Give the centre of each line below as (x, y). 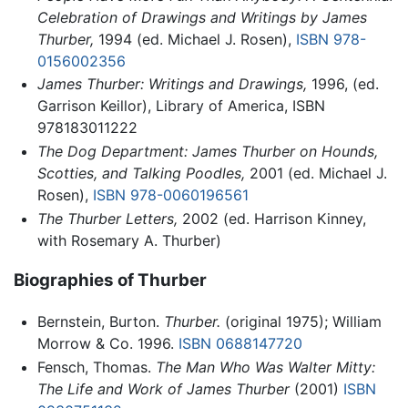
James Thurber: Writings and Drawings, (172, 84)
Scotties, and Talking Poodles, (141, 173)
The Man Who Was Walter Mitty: (265, 367)
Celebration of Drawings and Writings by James (202, 17)
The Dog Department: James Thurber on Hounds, (207, 152)
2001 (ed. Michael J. (316, 173)
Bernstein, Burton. (100, 322)
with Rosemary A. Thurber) (129, 240)
